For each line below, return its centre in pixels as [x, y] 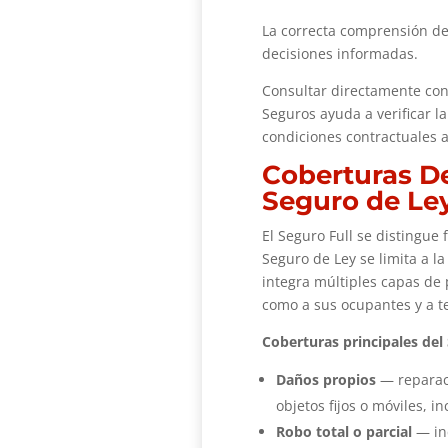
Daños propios [325, 379]
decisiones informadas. [339, 53]
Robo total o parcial [343, 431]
